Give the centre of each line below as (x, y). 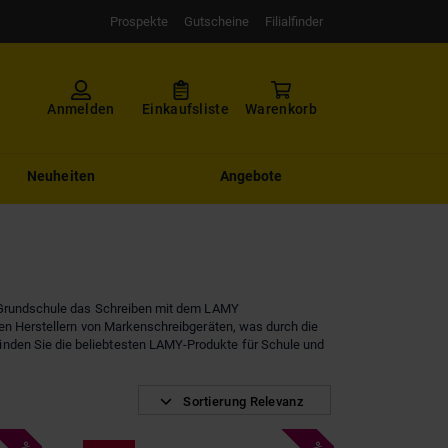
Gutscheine (216, 21)
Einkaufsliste (185, 109)
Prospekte (139, 21)
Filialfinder (294, 21)
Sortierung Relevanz (243, 401)
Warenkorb (281, 109)
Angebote (251, 176)
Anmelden (81, 109)
